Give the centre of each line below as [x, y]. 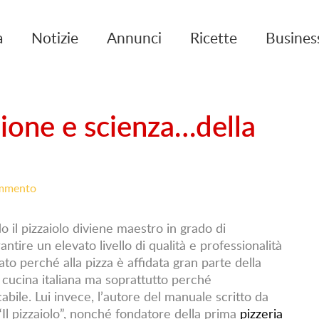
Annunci [134, 37]
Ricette [214, 37]
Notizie [55, 37]
